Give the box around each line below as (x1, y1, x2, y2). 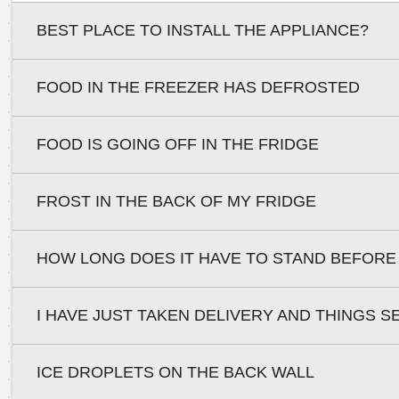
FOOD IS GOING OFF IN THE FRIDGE (36, 134, 319, 153)
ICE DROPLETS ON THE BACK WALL (36, 362, 314, 381)
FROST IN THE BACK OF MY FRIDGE (36, 191, 316, 210)
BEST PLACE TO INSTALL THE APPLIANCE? (36, 20, 369, 39)
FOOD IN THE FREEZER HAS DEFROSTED (36, 77, 360, 96)
